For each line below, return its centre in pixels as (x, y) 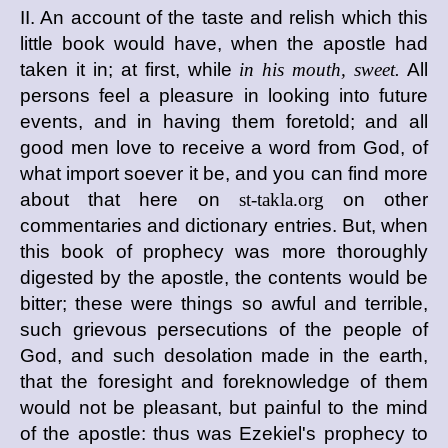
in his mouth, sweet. (320, 69)
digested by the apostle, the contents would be (224, 277)
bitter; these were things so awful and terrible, (224, 303)
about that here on (129, 199)
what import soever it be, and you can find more (224, 173)
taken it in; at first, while (130, 69)
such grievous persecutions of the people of (224, 329)
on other (376, 199)
